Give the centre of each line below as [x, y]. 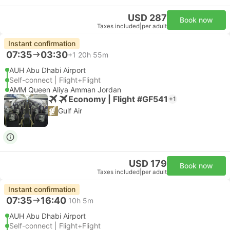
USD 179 [148, 164]
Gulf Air [70, 111]
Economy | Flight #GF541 [118, 99]
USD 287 [147, 18]
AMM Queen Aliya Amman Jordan [65, 90]
